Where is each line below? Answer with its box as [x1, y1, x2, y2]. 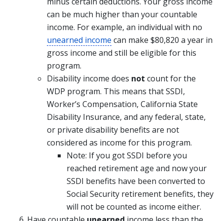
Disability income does [47, 73, 131, 84]
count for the [145, 73, 196, 84]
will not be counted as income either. [67, 201, 201, 212]
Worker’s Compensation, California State [47, 99, 198, 110]
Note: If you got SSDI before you [67, 150, 187, 161]
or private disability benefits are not [47, 124, 179, 135]
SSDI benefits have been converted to [67, 176, 205, 186]
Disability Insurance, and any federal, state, [47, 111, 206, 122]
